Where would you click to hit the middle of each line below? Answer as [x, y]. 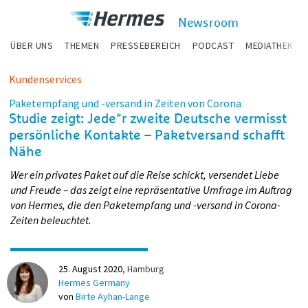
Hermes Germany [94, 283]
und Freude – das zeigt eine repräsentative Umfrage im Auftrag [151, 190]
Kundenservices [45, 79]
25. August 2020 [90, 269]
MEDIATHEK [269, 45]
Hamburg [146, 269]
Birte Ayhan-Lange [113, 296]
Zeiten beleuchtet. [51, 220]
